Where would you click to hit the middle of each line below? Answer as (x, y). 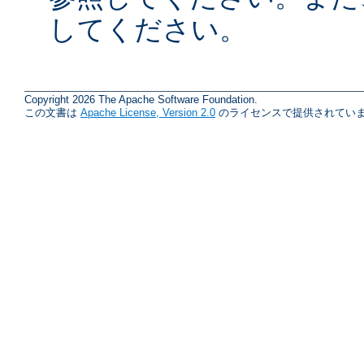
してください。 (148, 30)
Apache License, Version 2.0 (148, 113)
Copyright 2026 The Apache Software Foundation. (141, 100)
